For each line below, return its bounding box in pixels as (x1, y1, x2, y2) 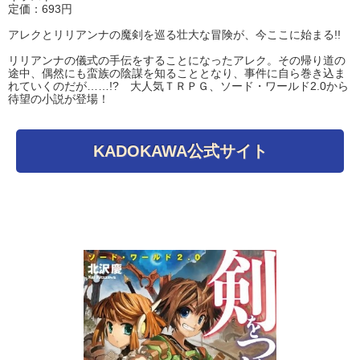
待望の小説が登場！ (8, 92, 109, 106)
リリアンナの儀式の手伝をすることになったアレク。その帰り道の (8, 54, 346, 67)
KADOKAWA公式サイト (92, 142, 268, 161)
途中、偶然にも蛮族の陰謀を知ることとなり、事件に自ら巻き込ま (8, 67, 346, 80)
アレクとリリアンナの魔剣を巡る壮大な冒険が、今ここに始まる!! (8, 28, 341, 42)
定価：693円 (8, 2, 72, 16)
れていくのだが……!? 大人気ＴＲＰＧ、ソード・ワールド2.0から (8, 80, 349, 93)
